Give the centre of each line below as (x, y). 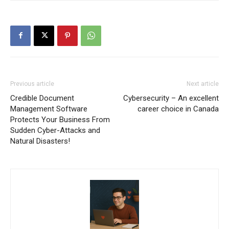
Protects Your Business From (60, 119)
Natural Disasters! (40, 141)
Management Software (49, 109)
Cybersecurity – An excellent (171, 98)
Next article (203, 84)
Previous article (32, 84)
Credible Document (42, 98)
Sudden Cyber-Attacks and (55, 130)
